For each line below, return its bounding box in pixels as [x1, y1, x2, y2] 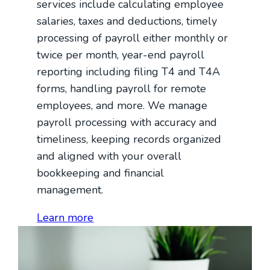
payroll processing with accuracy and [37, 115, 218, 130]
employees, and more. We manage [37, 98, 208, 113]
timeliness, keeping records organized [37, 131, 222, 146]
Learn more [37, 210, 94, 225]
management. [37, 182, 104, 197]
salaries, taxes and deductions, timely [37, 13, 218, 28]
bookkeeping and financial [37, 165, 165, 180]
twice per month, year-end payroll [37, 47, 205, 62]
